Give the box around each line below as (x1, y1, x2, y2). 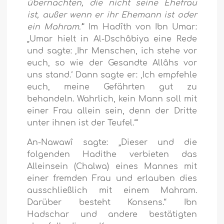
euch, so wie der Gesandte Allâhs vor (27, 58, 197, 68)
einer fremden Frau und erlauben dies (27, 174, 197, 183)
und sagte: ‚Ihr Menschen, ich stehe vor (27, 46, 197, 56)
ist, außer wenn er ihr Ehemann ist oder (27, 10, 197, 20)
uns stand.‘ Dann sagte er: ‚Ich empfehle (27, 70, 197, 80)
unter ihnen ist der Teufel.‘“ (27, 118, 138, 128)
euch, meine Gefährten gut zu (27, 82, 197, 92)
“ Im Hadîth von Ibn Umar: (82, 22, 197, 32)
